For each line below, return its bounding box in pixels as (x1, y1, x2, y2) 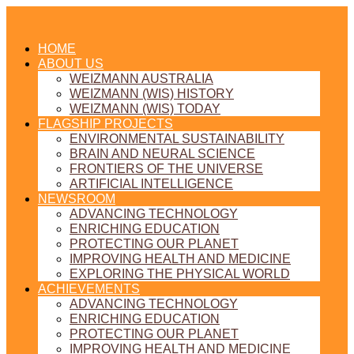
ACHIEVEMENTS (38, 282, 140, 296)
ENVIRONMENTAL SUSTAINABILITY (70, 132, 284, 145)
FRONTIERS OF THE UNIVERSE (70, 162, 263, 175)
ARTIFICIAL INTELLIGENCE (70, 177, 233, 190)
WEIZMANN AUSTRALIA (70, 72, 213, 85)
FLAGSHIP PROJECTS (38, 117, 173, 130)
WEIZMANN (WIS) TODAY (70, 102, 220, 115)
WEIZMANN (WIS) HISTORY (70, 87, 234, 100)
